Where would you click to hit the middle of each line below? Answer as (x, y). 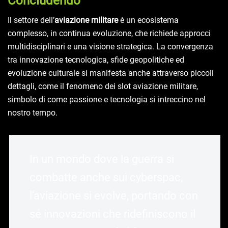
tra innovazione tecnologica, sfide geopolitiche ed (96, 60)
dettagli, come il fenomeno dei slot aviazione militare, (103, 87)
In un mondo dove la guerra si (102, 159)
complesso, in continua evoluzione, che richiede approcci (109, 34)
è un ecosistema (148, 20)
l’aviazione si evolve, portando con (114, 196)
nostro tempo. (33, 113)
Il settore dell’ (31, 20)
